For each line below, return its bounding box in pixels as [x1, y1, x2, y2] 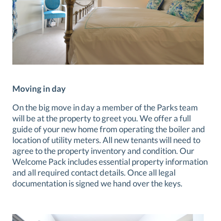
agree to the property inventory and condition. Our [12, 146, 194, 156]
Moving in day [12, 83, 66, 94]
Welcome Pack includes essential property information [12, 156, 208, 167]
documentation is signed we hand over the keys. [12, 178, 183, 189]
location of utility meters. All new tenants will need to [12, 135, 200, 146]
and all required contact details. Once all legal [12, 167, 176, 178]
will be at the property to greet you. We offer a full [12, 113, 191, 124]
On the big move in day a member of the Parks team [12, 102, 198, 113]
